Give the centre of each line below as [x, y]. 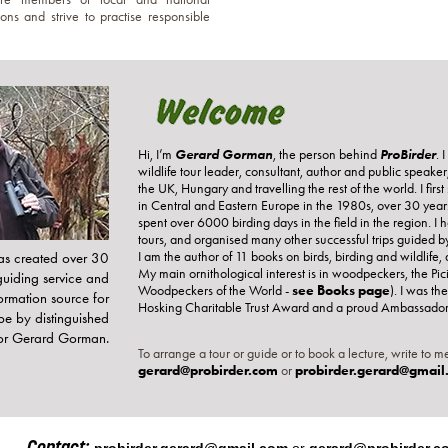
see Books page [341, 291]
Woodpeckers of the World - [215, 291]
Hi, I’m [157, 155]
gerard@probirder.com [208, 371]
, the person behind [327, 155]
